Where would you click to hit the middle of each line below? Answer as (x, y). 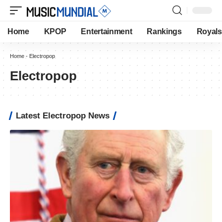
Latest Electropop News (63, 116)
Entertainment (107, 31)
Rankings (164, 31)
